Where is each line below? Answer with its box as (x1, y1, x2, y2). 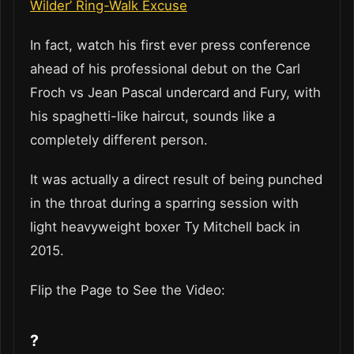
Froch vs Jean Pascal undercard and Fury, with (30, 85, 321, 101)
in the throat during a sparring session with (30, 195, 299, 212)
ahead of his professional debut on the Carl (30, 61, 300, 77)
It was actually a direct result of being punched (30, 171, 322, 188)
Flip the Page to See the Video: (30, 282, 229, 299)
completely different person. (30, 132, 208, 149)
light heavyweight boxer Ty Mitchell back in (30, 219, 300, 235)
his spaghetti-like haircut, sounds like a (30, 108, 275, 125)
